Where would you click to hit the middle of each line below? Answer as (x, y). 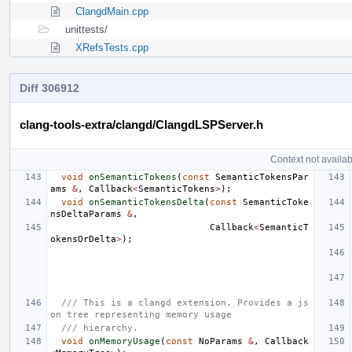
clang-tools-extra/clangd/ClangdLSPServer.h (141, 125)
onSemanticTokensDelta (147, 203)
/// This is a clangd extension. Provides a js (185, 303)
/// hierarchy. (100, 328)
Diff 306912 (49, 88)
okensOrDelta (83, 240)
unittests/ (86, 30)
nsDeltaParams (86, 214)
